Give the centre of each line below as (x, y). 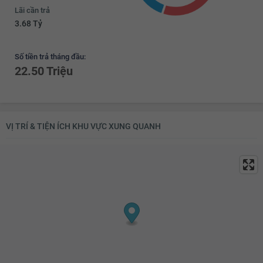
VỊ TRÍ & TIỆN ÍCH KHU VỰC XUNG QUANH (83, 126)
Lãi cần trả (32, 10)
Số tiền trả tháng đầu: (50, 56)
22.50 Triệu (44, 71)
